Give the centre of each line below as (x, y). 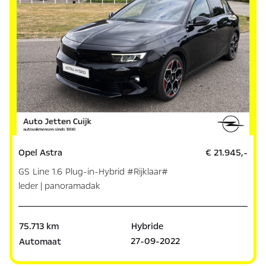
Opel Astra (41, 152)
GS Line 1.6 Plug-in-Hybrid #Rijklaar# (94, 171)
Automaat (40, 241)
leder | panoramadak (60, 186)
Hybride (147, 226)
